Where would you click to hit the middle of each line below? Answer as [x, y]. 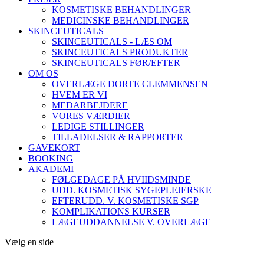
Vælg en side [29, 242]
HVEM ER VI [80, 95]
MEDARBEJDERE [90, 105]
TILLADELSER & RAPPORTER [118, 137]
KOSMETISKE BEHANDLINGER [121, 10]
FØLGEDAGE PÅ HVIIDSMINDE [121, 179]
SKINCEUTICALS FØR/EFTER [116, 63]
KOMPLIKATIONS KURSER [111, 211]
